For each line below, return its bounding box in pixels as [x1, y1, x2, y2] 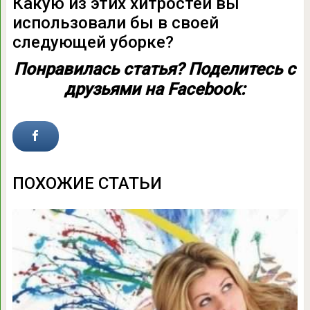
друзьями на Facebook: [64, 79, 246, 99]
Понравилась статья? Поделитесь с [14, 59, 296, 79]
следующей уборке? [12, 32, 174, 52]
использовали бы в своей [12, 12, 219, 33]
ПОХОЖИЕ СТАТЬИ [12, 173, 162, 193]
